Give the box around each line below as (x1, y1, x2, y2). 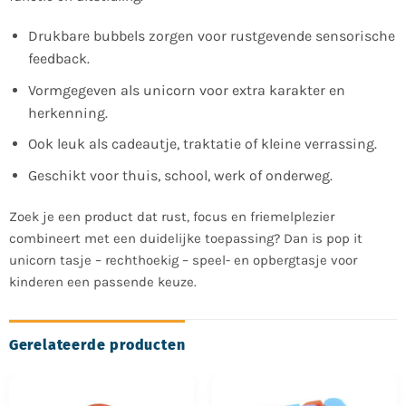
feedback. (27, 50, 90, 68)
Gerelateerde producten (8, 336, 186, 354)
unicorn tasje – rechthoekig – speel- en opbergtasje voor (8, 251, 357, 268)
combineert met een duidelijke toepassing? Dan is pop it (8, 229, 362, 246)
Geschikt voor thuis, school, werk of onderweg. (27, 166, 333, 184)
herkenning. (27, 103, 108, 121)
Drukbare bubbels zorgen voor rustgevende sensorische (27, 27, 395, 45)
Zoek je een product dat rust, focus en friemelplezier (8, 208, 334, 225)
